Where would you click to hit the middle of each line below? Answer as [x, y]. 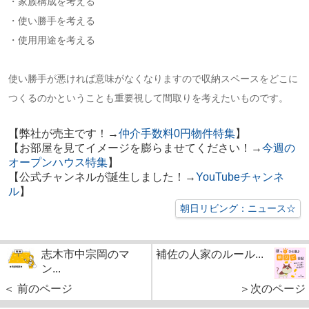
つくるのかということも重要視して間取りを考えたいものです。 [148, 98]
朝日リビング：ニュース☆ [238, 209]
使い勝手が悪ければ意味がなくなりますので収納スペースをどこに [153, 79]
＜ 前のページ [38, 289]
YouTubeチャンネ [240, 177]
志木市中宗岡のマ [86, 255]
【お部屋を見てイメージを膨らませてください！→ [135, 148]
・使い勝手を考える [51, 21]
